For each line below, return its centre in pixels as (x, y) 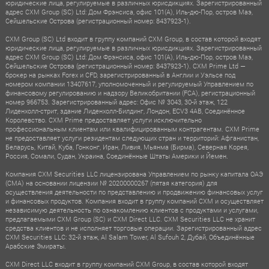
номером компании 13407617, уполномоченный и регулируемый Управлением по (129, 83)
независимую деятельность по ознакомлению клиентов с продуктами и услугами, (131, 210)
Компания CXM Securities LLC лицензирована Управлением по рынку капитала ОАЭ (134, 174)
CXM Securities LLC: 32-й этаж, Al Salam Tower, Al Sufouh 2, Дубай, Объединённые (130, 237)
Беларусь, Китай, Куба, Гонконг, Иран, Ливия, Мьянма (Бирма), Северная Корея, (127, 147)
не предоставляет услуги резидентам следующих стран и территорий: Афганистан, (132, 138)
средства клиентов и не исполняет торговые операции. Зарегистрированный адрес (133, 228)
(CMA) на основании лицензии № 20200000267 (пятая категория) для (111, 183)
